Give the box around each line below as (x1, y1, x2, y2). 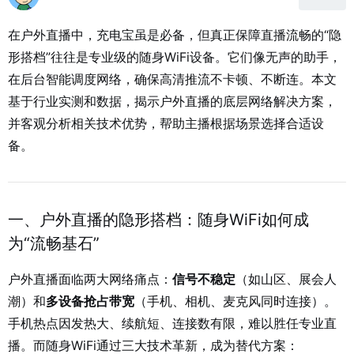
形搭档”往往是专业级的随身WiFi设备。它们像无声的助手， (8, 49, 341, 65)
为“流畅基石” (8, 234, 100, 253)
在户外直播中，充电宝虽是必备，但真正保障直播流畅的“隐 (8, 27, 341, 43)
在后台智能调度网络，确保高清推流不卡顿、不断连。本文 (8, 71, 337, 87)
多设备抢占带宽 (46, 293, 134, 309)
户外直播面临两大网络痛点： (8, 271, 172, 287)
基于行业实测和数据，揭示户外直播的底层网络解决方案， (8, 93, 337, 109)
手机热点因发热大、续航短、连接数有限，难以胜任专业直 (8, 315, 337, 331)
